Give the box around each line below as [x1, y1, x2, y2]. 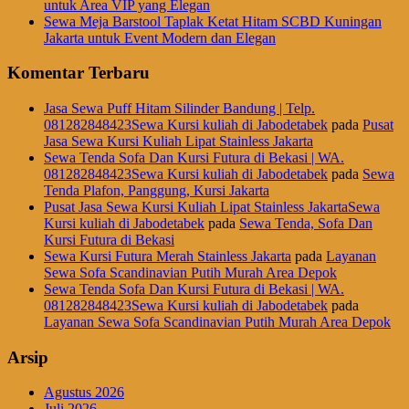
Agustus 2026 [44, 384, 124, 401]
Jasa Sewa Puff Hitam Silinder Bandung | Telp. [44, 100, 315, 116]
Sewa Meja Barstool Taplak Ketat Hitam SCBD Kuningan [44, 13, 382, 29]
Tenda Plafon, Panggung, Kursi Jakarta [44, 183, 269, 198]
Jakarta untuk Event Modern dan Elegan [44, 29, 276, 46]
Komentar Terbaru [7, 63, 150, 83]
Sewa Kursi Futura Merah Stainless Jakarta [44, 248, 291, 264]
